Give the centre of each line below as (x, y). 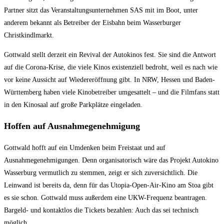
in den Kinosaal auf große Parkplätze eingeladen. (73, 105)
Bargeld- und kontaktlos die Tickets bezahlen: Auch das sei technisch (101, 210)
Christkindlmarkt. (29, 35)
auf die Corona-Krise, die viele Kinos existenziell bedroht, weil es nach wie (111, 67)
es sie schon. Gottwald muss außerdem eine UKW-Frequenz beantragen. (105, 198)
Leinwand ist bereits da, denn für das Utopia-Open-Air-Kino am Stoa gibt (109, 185)
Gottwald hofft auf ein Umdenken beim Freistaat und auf (85, 148)
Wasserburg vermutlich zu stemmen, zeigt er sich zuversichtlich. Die (101, 173)
